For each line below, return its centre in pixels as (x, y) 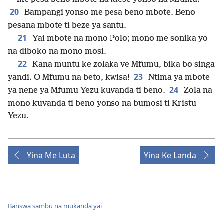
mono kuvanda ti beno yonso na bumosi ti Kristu (102, 104)
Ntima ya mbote (178, 78)
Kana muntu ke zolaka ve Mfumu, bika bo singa (122, 65)
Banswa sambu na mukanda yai (55, 205)
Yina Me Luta (51, 156)
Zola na (197, 91)
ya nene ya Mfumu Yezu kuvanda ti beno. (87, 91)
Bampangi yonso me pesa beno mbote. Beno (109, 13)
